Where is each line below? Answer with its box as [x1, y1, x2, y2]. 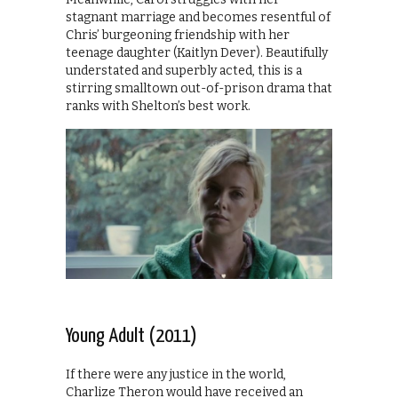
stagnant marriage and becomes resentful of [66, 9, 330, 25]
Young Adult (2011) [66, 325, 197, 346]
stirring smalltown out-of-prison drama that [66, 80, 332, 96]
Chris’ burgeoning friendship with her [66, 27, 290, 43]
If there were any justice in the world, [66, 366, 286, 382]
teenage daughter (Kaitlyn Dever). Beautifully [66, 44, 328, 60]
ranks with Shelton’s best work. [66, 98, 251, 114]
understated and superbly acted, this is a [66, 62, 302, 78]
